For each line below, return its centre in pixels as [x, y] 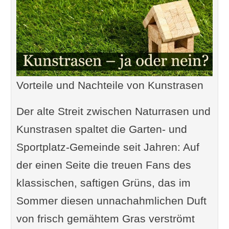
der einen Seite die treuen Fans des [104, 165]
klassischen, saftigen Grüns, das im [103, 183]
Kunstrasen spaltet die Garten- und [101, 129]
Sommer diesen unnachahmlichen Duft [111, 201]
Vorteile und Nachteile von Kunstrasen [110, 85]
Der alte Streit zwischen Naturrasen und [113, 111]
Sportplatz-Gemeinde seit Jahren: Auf [108, 147]
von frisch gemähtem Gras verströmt [105, 219]
